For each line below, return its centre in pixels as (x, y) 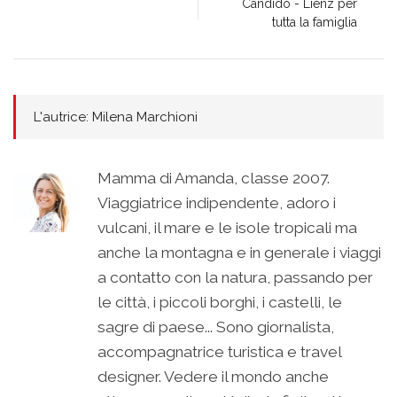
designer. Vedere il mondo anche (213, 377)
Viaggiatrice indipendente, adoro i (217, 203)
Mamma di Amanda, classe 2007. (214, 179)
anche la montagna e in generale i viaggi (239, 253)
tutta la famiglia (315, 23)
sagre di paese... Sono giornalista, (216, 327)
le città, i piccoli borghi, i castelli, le (220, 303)
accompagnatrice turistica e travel (219, 352)
